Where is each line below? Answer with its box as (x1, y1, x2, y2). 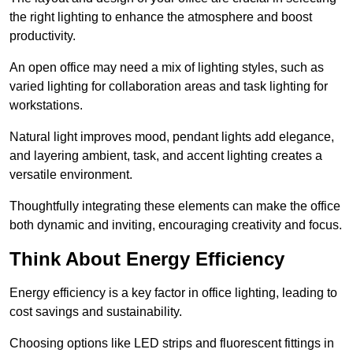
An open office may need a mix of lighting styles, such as (9, 61, 324, 75)
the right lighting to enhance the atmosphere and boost (9, 10, 312, 24)
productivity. (9, 29, 76, 43)
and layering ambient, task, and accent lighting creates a (9, 149, 322, 163)
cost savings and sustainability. (9, 305, 182, 319)
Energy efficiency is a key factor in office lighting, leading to (9, 286, 337, 300)
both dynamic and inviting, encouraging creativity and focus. (9, 218, 342, 232)
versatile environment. (9, 168, 132, 182)
